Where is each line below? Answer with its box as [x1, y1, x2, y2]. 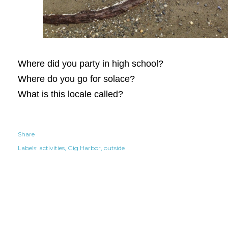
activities [39, 144, 65, 152]
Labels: [18, 144, 38, 152]
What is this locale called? [18, 89, 123, 99]
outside [104, 144, 125, 152]
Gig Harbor [68, 144, 101, 152]
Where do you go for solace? [18, 73, 135, 84]
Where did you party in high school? [18, 58, 163, 69]
